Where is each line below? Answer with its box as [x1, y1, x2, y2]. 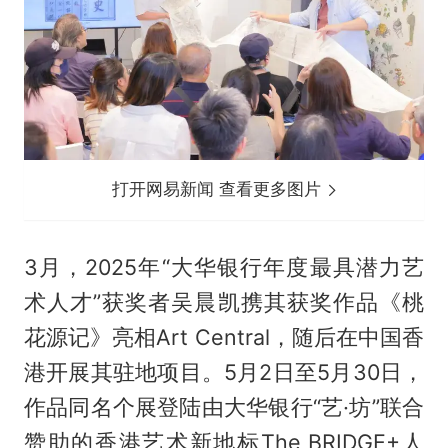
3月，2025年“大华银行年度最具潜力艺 [23, 254, 425, 281]
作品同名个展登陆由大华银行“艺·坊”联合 [23, 394, 425, 421]
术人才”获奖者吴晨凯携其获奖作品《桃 [23, 289, 425, 316]
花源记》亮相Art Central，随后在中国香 [23, 324, 425, 351]
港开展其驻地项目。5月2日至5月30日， [23, 359, 425, 386]
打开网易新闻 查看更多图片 [112, 179, 327, 200]
